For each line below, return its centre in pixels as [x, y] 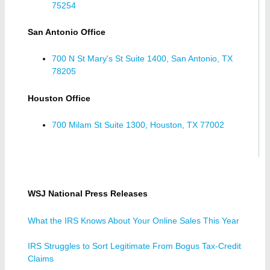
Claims [41, 258]
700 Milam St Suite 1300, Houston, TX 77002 [138, 125]
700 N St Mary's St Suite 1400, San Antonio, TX [142, 59]
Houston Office [59, 98]
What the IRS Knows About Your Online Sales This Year [133, 220]
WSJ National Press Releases [88, 194]
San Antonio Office [67, 32]
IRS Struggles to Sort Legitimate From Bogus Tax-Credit [134, 246]
